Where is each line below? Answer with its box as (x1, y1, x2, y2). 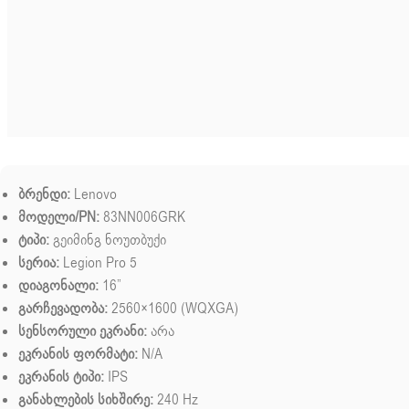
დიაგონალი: (18, 276, 99, 297)
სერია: (18, 253, 59, 274)
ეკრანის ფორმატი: (18, 344, 138, 365)
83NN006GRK (100, 207, 185, 228)
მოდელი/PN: (18, 207, 100, 228)
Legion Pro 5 (59, 253, 137, 274)
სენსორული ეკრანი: (18, 321, 147, 342)
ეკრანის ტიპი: (18, 367, 104, 388)
